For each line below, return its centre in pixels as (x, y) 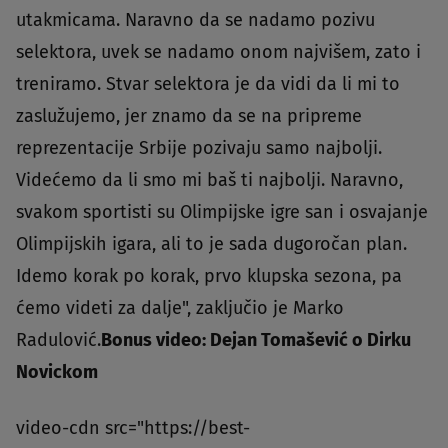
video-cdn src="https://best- (133, 427)
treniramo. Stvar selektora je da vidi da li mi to (208, 83)
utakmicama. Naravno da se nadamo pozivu (195, 19)
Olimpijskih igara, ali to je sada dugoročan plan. (211, 243)
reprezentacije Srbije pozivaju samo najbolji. (199, 147)
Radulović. (58, 339)
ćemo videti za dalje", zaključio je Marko (180, 307)
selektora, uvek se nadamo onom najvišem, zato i (218, 51)
